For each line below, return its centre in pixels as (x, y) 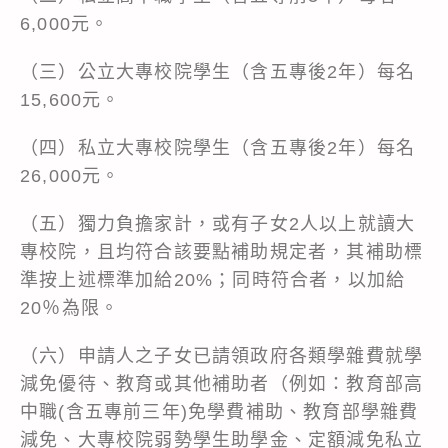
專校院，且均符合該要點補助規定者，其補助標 (222, 251)
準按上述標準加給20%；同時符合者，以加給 (213, 279)
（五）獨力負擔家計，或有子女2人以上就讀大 (218, 223)
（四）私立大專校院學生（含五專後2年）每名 (218, 147)
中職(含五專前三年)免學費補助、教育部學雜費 (219, 411)
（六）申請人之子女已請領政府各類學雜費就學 (222, 355)
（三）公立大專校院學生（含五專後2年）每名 (218, 71)
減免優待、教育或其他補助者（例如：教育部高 (222, 383)
